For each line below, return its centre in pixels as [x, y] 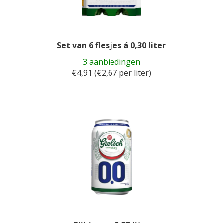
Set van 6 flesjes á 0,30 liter [111, 45]
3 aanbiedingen [111, 62]
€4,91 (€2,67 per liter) [111, 73]
